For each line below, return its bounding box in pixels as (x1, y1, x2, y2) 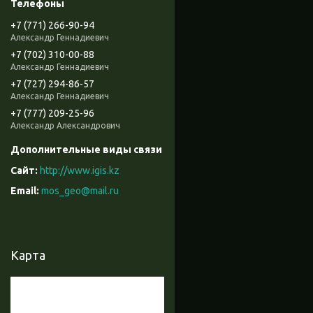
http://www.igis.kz (40, 165, 119, 177)
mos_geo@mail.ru (41, 185, 119, 197)
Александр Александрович (10, 121, 120, 131)
